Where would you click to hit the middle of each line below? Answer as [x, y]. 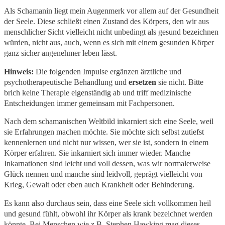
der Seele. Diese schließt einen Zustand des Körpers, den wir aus [106, 22]
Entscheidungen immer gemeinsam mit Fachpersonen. [89, 103]
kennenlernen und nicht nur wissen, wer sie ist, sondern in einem [106, 143]
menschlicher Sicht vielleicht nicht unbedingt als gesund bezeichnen [111, 32]
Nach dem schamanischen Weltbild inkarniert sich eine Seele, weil [109, 122]
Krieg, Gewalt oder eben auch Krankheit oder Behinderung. [99, 185]
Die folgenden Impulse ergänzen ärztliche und [107, 71]
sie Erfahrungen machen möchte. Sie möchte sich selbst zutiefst [104, 132]
